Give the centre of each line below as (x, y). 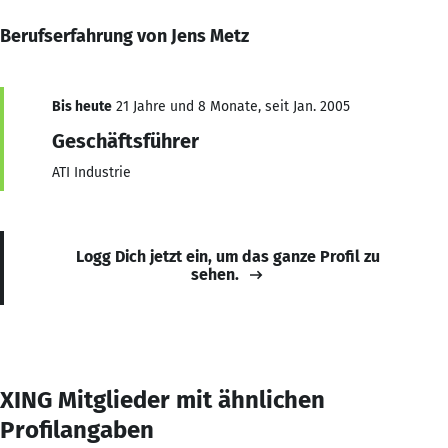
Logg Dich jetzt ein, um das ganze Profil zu (228, 256)
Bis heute (82, 106)
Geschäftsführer (125, 140)
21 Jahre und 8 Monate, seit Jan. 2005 (231, 106)
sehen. (215, 274)
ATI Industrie (91, 172)
